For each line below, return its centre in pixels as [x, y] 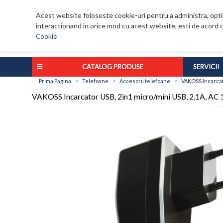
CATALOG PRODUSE [113, 67]
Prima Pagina [55, 81]
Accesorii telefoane [145, 81]
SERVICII [206, 67]
